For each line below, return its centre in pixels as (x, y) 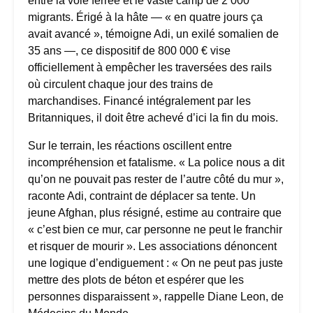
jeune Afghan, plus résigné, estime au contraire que (155, 213)
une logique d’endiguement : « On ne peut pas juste (155, 263)
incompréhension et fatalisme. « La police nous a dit (156, 162)
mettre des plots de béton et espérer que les (136, 280)
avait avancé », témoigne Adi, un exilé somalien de (153, 34)
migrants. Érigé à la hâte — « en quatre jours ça (145, 17)
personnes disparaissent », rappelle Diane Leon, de (156, 297)
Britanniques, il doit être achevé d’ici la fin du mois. (153, 118)
